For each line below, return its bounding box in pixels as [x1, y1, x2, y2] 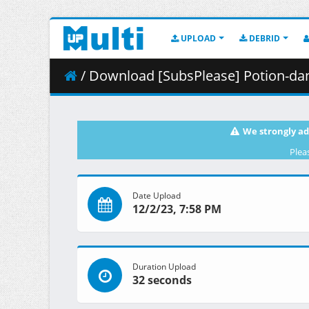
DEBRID [247, 32, 280, 44]
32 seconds [132, 272, 192, 288]
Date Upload [132, 190, 181, 201]
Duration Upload [132, 261, 196, 272]
